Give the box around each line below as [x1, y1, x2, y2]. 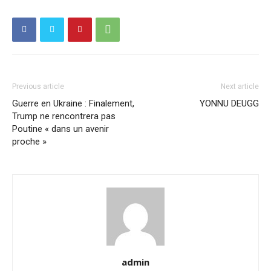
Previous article [12, 82, 64, 91]
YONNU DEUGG [200, 97, 259, 109]
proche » [12, 135, 47, 147]
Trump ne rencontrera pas [12, 110, 116, 122]
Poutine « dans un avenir [12, 123, 109, 134]
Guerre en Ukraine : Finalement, [12, 97, 134, 109]
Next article [221, 82, 259, 91]
